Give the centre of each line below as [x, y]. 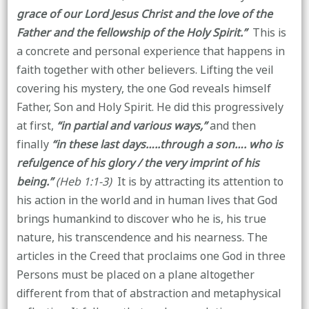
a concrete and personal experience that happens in [150, 51]
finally [34, 144]
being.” [34, 182]
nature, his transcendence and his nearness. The [142, 238]
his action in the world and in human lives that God [147, 200]
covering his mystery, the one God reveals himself [143, 89]
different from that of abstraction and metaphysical [149, 293]
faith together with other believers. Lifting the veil [145, 70]
